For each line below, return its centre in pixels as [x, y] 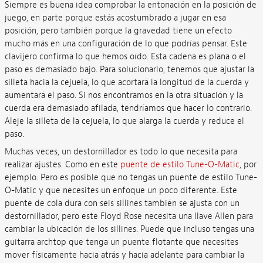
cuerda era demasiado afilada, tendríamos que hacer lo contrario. [128, 109]
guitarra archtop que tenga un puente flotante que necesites [121, 242]
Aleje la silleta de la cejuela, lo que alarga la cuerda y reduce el [124, 122]
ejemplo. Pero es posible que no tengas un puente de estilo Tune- [131, 177]
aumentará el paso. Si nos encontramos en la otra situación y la [124, 96]
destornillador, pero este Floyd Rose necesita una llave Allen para [129, 216]
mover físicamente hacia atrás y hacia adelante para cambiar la [124, 255]
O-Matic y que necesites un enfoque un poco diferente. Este [121, 190]
